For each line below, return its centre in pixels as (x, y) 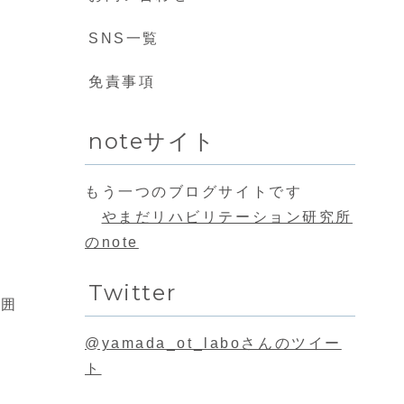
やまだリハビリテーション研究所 (227, 217)
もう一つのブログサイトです (194, 192)
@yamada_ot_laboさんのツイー (213, 344)
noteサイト (152, 142)
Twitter (133, 293)
